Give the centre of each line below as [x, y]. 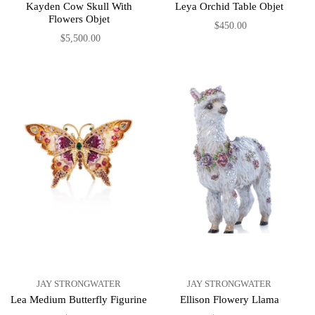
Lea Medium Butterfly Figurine [79, 300]
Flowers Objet [79, 19]
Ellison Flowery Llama [229, 300]
